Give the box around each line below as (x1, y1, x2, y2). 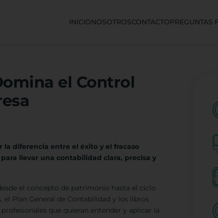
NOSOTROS (91, 17, 131, 26)
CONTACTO (131, 17, 170, 26)
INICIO (69, 17, 91, 26)
